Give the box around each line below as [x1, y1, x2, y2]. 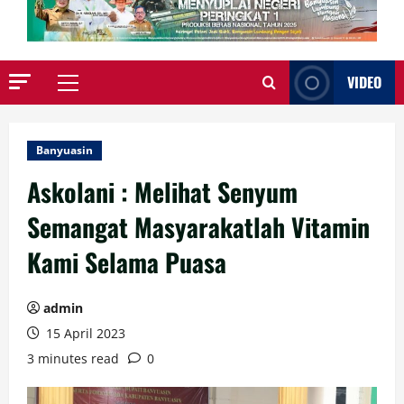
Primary [67, 82, 117, 101]
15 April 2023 [42, 325, 125, 343]
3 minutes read [27, 350, 119, 368]
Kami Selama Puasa [27, 243, 226, 281]
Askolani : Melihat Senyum [27, 173, 298, 211]
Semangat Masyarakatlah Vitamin [27, 208, 370, 246]
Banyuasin [36, 142, 93, 159]
